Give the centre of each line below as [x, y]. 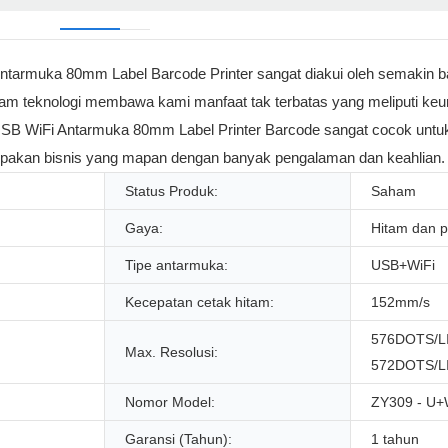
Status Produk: [171, 191]
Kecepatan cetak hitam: [199, 302]
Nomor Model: [170, 402]
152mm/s [400, 302]
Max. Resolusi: [171, 352]
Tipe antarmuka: [176, 265]
